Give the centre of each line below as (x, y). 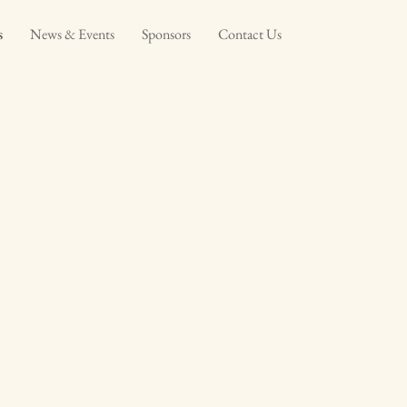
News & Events (72, 34)
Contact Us (250, 34)
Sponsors (166, 34)
